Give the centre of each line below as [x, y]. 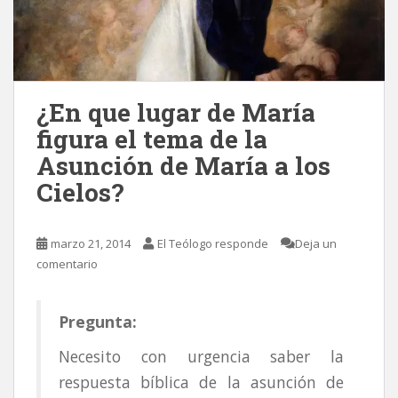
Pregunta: [98, 322]
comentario [67, 264]
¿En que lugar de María [176, 113]
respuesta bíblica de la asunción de [201, 382]
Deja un [316, 244]
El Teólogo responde [213, 244]
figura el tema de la [152, 139]
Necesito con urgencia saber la [201, 357]
